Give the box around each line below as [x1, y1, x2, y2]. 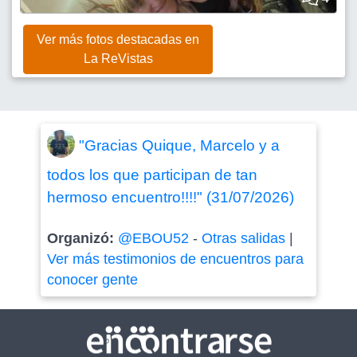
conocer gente [46, 271, 138, 288]
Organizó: [46, 229, 118, 246]
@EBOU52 [117, 229, 189, 246]
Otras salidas [201, 229, 285, 246]
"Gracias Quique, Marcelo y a [78, 137, 280, 155]
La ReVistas [83, 51, 153, 65]
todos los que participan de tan [46, 166, 257, 183]
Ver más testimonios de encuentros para [46, 250, 304, 267]
